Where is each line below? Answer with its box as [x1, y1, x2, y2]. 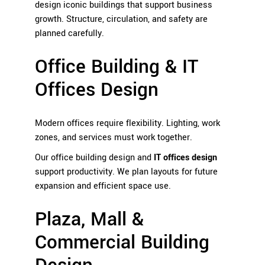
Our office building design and [35, 151, 154, 164]
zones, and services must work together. [35, 131, 192, 144]
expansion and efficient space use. [35, 180, 171, 193]
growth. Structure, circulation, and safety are [35, 13, 208, 26]
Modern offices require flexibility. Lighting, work [35, 117, 220, 130]
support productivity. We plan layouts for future [35, 166, 218, 179]
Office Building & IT [35, 53, 198, 81]
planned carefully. [35, 27, 104, 40]
